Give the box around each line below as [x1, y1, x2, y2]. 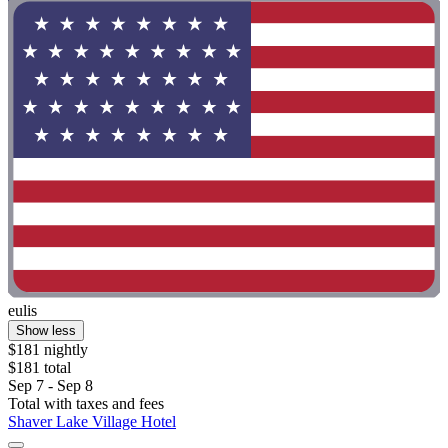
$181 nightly [8, 340, 88, 358]
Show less [16, 322, 76, 338]
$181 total [8, 358, 71, 376]
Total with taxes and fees [8, 394, 164, 412]
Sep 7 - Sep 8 [8, 376, 93, 394]
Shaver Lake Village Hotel [8, 412, 176, 430]
